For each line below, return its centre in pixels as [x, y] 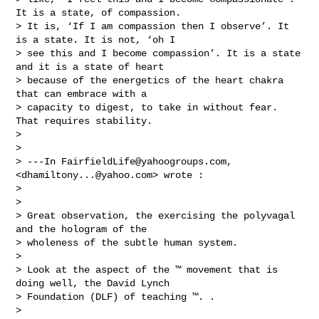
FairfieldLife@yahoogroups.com [144, 161]
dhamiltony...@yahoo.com [87, 175]
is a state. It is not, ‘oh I [99, 40]
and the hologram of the [84, 229]
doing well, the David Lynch [96, 283]
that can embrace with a [84, 94]
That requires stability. [84, 121]
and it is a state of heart [93, 67]
